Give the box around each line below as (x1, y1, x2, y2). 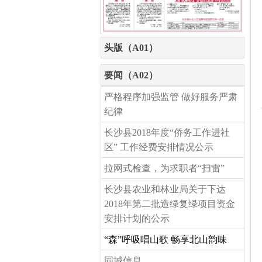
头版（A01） (104, 42, 158, 53)
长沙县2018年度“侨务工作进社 (104, 127, 230, 137)
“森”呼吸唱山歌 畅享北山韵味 (104, 234, 227, 244)
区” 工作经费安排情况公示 (104, 142, 213, 152)
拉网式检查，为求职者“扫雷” (104, 163, 225, 173)
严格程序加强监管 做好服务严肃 (104, 91, 237, 102)
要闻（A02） (104, 70, 158, 80)
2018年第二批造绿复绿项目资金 (104, 198, 235, 209)
